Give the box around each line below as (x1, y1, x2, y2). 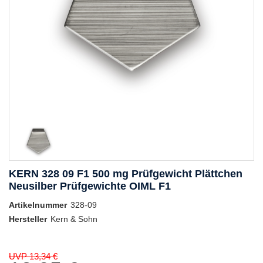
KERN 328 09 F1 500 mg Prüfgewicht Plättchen (9, 168, 242, 180)
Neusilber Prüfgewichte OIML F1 (9, 180, 171, 193)
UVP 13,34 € (9, 251, 58, 262)
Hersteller (9, 214, 47, 224)
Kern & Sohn (50, 214, 97, 224)
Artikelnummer (9, 200, 67, 210)
